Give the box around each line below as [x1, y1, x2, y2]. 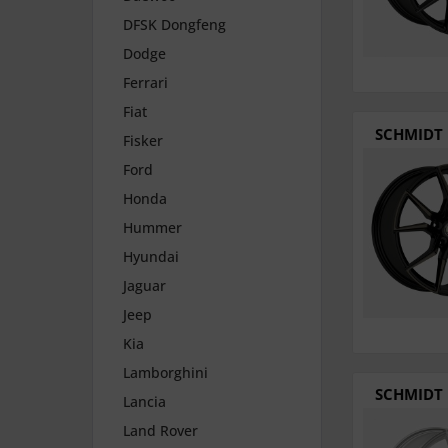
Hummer [123, 218, 182, 238]
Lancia [123, 392, 166, 412]
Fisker [123, 131, 163, 151]
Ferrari [123, 73, 168, 93]
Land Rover [123, 421, 198, 441]
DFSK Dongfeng [123, 15, 226, 35]
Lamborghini [123, 363, 208, 383]
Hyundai [123, 247, 179, 267]
